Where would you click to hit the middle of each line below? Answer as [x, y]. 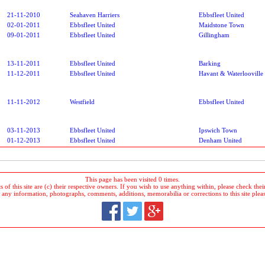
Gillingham [214, 35]
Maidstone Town [222, 25]
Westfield [82, 101]
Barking [210, 63]
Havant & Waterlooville [231, 73]
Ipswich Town [218, 130]
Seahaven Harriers [95, 14]
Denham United [220, 140]
